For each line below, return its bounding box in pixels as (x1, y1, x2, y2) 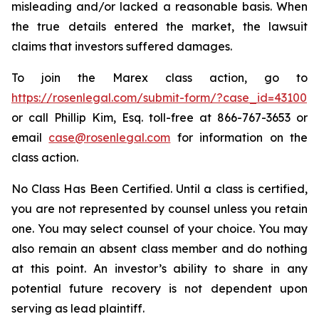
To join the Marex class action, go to (11, 70, 308, 85)
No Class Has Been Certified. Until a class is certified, (11, 182, 308, 196)
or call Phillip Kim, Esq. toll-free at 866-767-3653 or (11, 110, 308, 125)
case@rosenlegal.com (48, 130, 171, 145)
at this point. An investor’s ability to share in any (11, 261, 308, 276)
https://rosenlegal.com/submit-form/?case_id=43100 (11, 90, 307, 105)
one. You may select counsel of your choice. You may (11, 221, 308, 236)
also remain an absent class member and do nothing (11, 241, 308, 256)
